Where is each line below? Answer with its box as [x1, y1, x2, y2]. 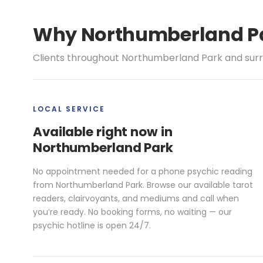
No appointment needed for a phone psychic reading [33, 165, 252, 177]
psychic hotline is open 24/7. [33, 219, 151, 231]
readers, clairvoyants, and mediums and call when [33, 192, 239, 204]
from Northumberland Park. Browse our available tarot [33, 178, 253, 191]
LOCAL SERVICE [33, 103, 105, 114]
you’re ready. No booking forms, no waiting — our [33, 205, 232, 218]
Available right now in [33, 122, 173, 141]
